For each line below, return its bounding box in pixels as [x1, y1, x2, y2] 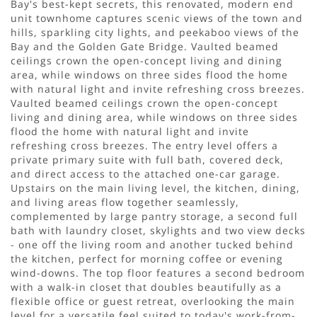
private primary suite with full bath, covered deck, [11, 152, 284, 166]
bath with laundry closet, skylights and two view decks [11, 223, 306, 237]
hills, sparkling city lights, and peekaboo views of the [11, 25, 299, 39]
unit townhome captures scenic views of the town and [11, 11, 303, 25]
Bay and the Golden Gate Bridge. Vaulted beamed [11, 39, 279, 53]
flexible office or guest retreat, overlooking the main [11, 294, 295, 308]
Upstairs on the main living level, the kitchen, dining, [11, 180, 300, 195]
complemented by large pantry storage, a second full [11, 209, 298, 223]
